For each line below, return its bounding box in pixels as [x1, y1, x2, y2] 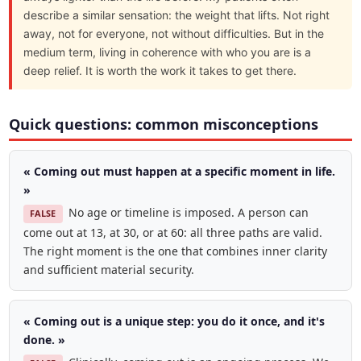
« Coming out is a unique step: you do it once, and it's [23, 313, 325, 329]
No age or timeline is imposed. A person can [68, 205, 309, 221]
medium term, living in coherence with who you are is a [23, 45, 312, 60]
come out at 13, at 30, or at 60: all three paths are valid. [23, 224, 322, 240]
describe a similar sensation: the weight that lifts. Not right [23, 8, 330, 23]
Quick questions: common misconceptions [9, 114, 319, 135]
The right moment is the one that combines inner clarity [23, 243, 327, 259]
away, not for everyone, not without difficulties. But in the [23, 27, 325, 41]
